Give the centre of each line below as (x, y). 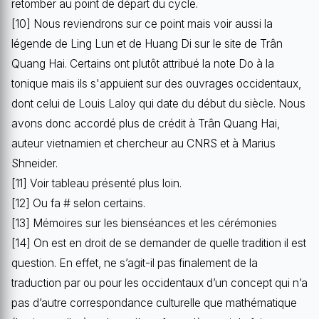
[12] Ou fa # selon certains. (78, 203)
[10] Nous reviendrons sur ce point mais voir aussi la (142, 23)
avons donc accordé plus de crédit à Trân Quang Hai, (146, 123)
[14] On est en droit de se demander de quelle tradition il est (159, 243)
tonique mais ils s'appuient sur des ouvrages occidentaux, (156, 83)
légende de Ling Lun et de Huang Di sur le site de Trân (147, 43)
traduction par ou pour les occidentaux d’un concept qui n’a (159, 283)
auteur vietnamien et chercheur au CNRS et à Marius (143, 143)
